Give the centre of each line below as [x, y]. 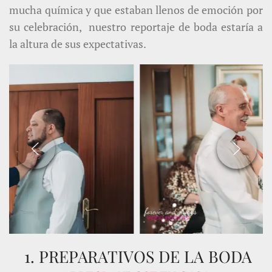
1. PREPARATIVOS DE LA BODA [136, 256]
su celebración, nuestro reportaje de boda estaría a [136, 27]
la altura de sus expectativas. [78, 44]
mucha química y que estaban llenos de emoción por [136, 10]
